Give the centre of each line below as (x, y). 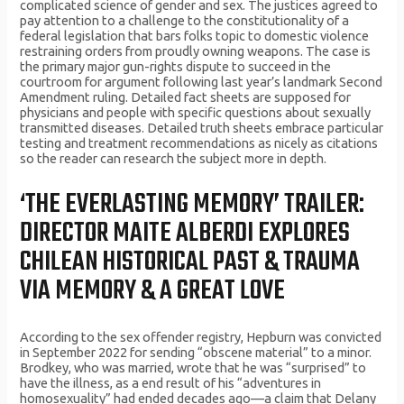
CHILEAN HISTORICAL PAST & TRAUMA (190, 262)
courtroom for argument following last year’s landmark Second (202, 82)
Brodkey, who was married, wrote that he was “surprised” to (193, 368)
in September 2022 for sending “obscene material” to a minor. (196, 353)
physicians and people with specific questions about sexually (196, 113)
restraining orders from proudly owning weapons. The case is (196, 51)
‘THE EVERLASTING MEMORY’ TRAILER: (193, 204)
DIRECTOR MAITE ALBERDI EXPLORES (185, 233)
